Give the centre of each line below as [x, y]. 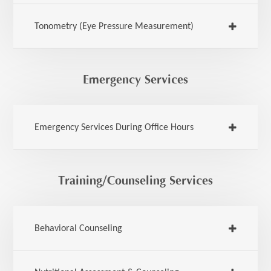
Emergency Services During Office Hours [114, 128]
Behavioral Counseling [79, 229]
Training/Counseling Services [135, 181]
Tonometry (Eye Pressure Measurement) [114, 27]
